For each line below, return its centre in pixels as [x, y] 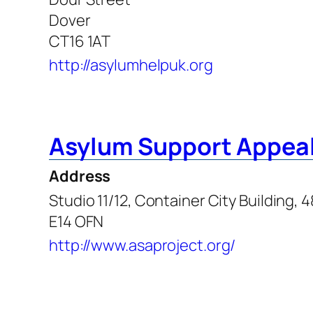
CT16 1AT [80, 41]
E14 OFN [77, 221]
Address [80, 176]
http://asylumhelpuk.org [131, 65]
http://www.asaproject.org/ [143, 245]
